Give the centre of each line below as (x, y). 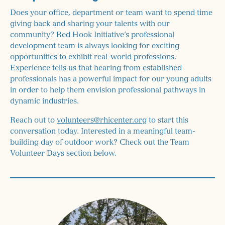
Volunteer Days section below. (63, 154)
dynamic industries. (44, 101)
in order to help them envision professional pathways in (108, 90)
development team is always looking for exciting (95, 46)
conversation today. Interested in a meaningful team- (103, 132)
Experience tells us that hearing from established (96, 68)
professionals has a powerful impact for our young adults (111, 79)
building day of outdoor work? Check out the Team (100, 143)
